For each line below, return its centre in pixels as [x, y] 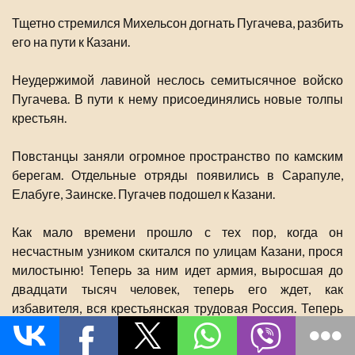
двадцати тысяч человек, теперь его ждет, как [177, 289]
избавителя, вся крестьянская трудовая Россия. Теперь [177, 308]
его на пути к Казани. [71, 42]
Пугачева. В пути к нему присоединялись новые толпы [177, 99]
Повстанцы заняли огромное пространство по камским [177, 156]
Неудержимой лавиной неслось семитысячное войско [177, 80]
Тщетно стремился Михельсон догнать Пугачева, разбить [177, 23]
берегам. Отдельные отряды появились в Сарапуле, [177, 175]
